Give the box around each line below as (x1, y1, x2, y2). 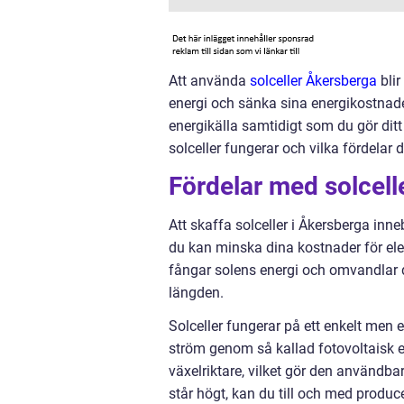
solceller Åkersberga (250, 72, 377, 89)
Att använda (169, 72, 250, 89)
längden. (169, 284, 224, 301)
